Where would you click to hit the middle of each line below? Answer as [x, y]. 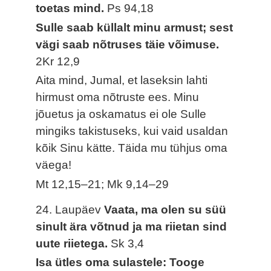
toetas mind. [72, 8]
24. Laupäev [70, 209]
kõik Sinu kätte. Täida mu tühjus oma [132, 148]
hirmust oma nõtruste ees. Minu [118, 97]
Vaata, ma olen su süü [165, 209]
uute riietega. [73, 243]
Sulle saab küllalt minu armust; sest [135, 27]
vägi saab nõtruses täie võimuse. [128, 44]
